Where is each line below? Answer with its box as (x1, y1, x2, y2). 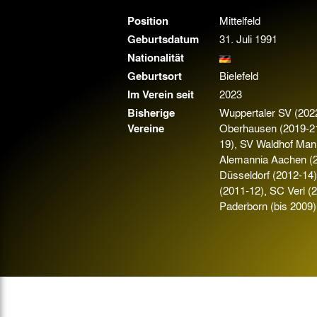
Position (127, 13, 168, 28)
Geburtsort (127, 68, 182, 83)
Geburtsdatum (127, 31, 199, 47)
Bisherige (127, 105, 175, 120)
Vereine (127, 120, 164, 136)
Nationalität (127, 50, 184, 65)
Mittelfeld (219, 13, 260, 28)
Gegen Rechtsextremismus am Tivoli (168, 2, 309, 15)
